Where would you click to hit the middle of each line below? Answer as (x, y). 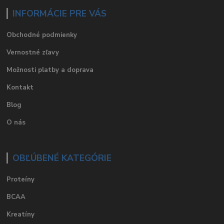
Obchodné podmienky (42, 35)
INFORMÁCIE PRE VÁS (59, 14)
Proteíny (21, 179)
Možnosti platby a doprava (50, 70)
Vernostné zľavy (33, 52)
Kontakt (20, 87)
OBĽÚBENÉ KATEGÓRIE (62, 158)
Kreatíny (21, 214)
